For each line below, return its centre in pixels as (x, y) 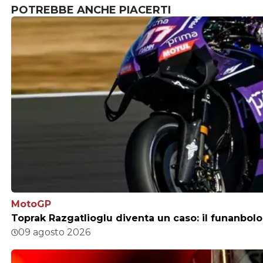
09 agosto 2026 (54, 232)
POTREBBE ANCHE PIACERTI (91, 10)
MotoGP (31, 204)
